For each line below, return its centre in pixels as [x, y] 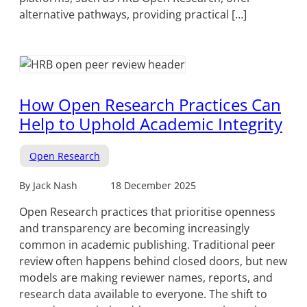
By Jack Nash [48, 186]
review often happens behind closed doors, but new [153, 261]
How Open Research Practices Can [150, 105]
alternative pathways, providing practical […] [133, 15]
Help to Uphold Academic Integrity [151, 124]
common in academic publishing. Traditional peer [147, 245]
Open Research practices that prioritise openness [147, 212]
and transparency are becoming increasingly [134, 229]
